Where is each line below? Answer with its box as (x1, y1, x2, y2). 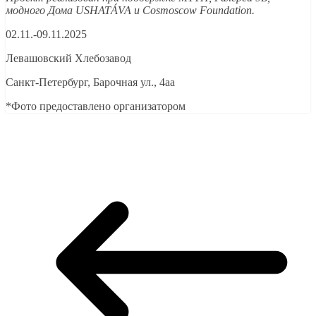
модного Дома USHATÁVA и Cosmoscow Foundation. (6, 4, 255, 17)
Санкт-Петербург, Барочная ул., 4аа (6, 76, 175, 89)
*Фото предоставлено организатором (6, 100, 186, 113)
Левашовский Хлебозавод (6, 52, 131, 65)
